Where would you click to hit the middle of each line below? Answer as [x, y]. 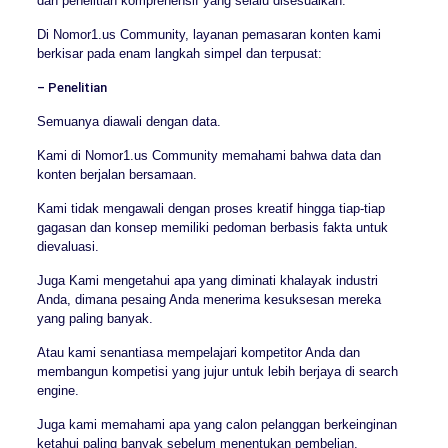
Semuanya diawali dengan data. [128, 121]
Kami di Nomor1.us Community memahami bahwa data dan [208, 155]
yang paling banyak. [94, 318]
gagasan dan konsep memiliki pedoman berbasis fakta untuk [212, 227]
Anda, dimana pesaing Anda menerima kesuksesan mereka [208, 299]
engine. [57, 390]
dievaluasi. [67, 246]
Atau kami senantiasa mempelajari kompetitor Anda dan [198, 352]
